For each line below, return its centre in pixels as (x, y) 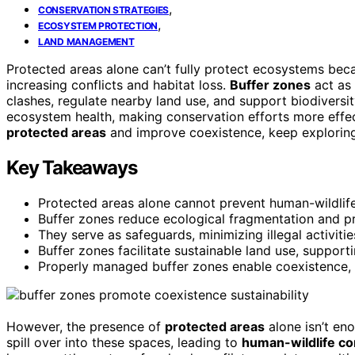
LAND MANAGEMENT (86, 41)
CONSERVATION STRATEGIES (104, 10)
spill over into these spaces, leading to (124, 342)
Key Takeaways (72, 167)
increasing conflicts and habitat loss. (118, 84)
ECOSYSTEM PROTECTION (98, 25)
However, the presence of (86, 326)
